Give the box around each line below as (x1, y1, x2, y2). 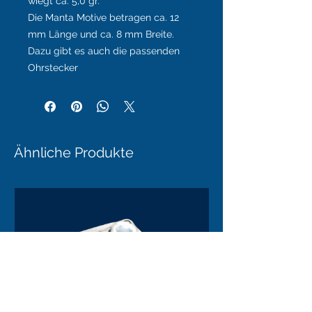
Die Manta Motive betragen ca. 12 (28, 12, 179, 24)
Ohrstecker (28, 62, 78, 74)
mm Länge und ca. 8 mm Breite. (28, 29, 174, 40)
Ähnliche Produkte (14, 144, 134, 162)
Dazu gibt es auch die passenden (28, 45, 180, 57)
